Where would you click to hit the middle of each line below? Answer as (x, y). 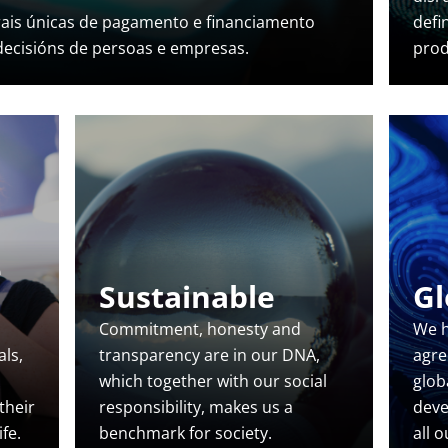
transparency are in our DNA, (210, 355)
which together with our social (213, 381)
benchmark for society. (186, 433)
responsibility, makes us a (196, 407)
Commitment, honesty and (200, 329)
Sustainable (187, 296)
